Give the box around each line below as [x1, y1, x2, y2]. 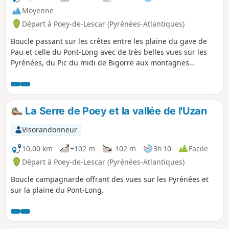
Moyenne [22, 6, 54, 16]
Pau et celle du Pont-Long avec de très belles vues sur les [11, 47, 207, 57]
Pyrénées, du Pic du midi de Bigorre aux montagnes [11, 57, 189, 67]
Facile [189, 143, 208, 153]
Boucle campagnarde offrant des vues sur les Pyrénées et [11, 174, 209, 184]
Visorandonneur [21, 124, 77, 134]
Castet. [11, 79, 34, 89]
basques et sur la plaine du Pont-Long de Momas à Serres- [11, 68, 212, 78]
